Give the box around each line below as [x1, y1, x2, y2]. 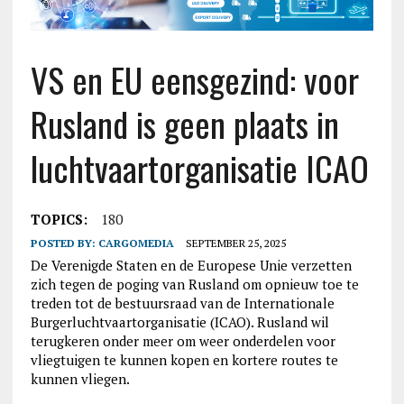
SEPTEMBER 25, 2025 [185, 236, 286, 251]
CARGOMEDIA [97, 236, 174, 251]
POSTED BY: [30, 236, 98, 251]
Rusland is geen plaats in [30, 98, 339, 150]
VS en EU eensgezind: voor [30, 54, 359, 106]
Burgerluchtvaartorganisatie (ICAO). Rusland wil [30, 313, 329, 332]
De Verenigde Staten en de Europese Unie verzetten [30, 256, 352, 275]
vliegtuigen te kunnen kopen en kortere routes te [30, 351, 338, 370]
